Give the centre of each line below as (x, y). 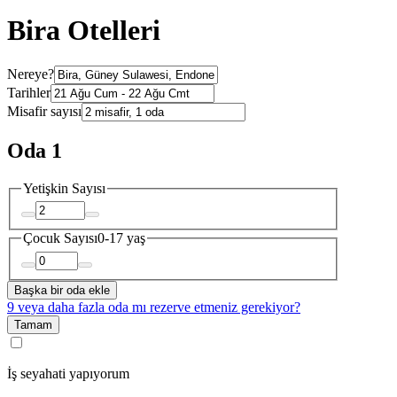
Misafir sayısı (44, 112)
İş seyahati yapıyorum (68, 374)
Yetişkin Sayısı (64, 188)
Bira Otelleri (84, 30)
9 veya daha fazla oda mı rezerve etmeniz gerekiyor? (154, 307)
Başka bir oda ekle (62, 291)
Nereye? (31, 74)
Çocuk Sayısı (60, 238)
